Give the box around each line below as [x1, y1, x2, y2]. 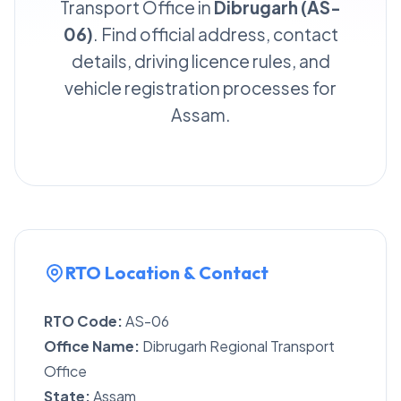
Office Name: [44, 337, 140, 355]
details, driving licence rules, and [71, 50, 330, 72]
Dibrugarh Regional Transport [140, 337, 335, 355]
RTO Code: [44, 311, 123, 330]
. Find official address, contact [92, 23, 338, 45]
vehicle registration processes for [64, 77, 337, 98]
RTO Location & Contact [65, 261, 269, 284]
